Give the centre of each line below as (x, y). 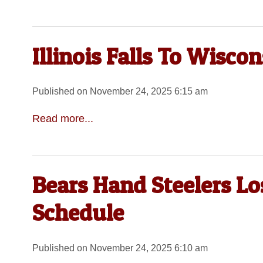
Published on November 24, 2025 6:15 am (120, 92)
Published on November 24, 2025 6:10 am (120, 248)
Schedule (78, 213)
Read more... (63, 118)
